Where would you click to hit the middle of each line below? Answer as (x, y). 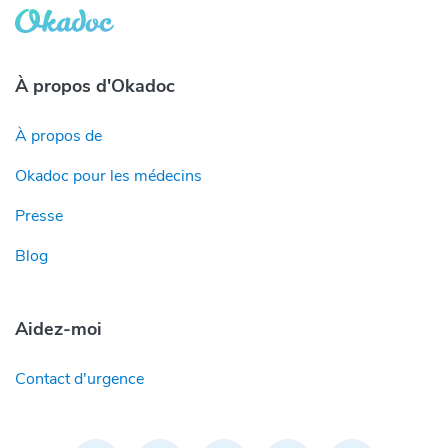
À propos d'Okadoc (95, 85)
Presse (39, 215)
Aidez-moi (58, 328)
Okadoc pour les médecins (108, 175)
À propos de (58, 135)
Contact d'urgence (79, 378)
